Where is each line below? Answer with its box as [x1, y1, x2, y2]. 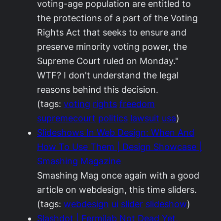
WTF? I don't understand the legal [37, 70, 179, 80]
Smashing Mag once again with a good [37, 170, 199, 181]
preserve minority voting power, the [37, 41, 187, 52]
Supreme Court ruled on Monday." [37, 56, 179, 66]
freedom [119, 99, 155, 109]
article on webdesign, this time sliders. [37, 184, 197, 195]
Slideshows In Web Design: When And [37, 127, 194, 138]
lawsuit [130, 113, 159, 123]
